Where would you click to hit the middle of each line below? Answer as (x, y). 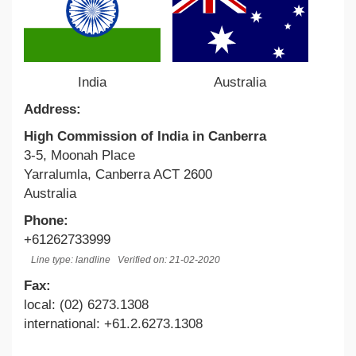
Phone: (46, 220)
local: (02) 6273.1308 (86, 304)
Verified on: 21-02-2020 (169, 259)
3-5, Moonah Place (79, 155)
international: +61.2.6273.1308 (113, 323)
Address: (52, 109)
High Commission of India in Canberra (145, 136)
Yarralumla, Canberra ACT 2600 (118, 174)
